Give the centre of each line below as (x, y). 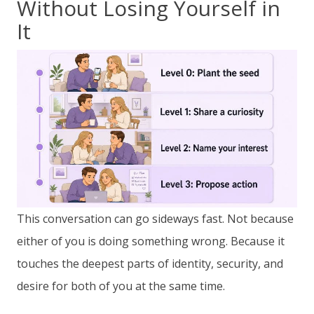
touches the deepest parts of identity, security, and (150, 264)
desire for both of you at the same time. (121, 286)
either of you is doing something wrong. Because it (151, 241)
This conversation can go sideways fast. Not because (155, 219)
